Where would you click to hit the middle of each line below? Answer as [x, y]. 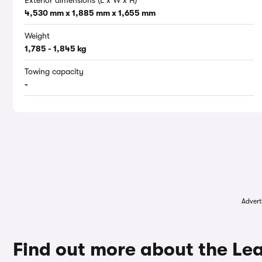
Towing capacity [54, 72]
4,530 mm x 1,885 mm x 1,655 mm [90, 13]
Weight [37, 36]
